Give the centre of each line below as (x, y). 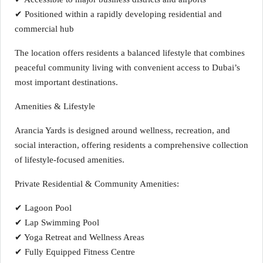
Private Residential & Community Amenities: (97, 184)
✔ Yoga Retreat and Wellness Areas (80, 237)
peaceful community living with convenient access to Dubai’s (127, 68)
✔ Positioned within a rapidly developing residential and (118, 14)
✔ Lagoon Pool (43, 208)
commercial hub (44, 29)
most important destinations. (66, 82)
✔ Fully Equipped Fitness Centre (75, 252)
